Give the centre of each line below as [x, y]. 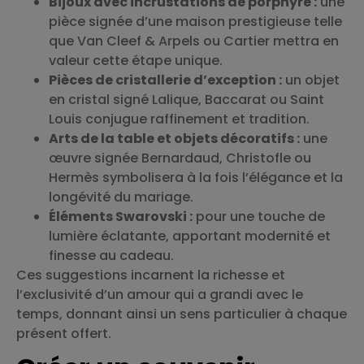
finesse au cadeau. [111, 255]
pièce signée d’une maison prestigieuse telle [195, 21]
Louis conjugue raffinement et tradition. [179, 119]
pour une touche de [259, 216]
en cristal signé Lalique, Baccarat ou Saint [186, 99]
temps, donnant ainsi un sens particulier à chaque [182, 314]
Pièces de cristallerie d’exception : [165, 80]
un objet [311, 80]
